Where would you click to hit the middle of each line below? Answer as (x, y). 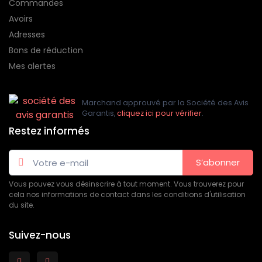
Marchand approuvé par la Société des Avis (165, 102)
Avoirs (21, 18)
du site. (22, 205)
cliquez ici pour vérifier (159, 113)
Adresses (27, 34)
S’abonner (218, 163)
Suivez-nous (40, 235)
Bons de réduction (46, 50)
